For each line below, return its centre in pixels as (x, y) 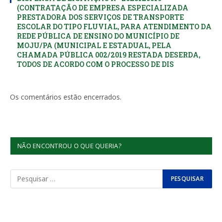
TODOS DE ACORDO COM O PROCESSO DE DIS (95, 64)
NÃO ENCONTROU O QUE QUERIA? (70, 145)
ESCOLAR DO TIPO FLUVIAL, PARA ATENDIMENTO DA (114, 26)
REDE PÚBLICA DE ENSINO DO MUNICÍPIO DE (98, 36)
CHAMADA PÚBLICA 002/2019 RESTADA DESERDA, (109, 55)
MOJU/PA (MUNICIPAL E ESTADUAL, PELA (94, 45)
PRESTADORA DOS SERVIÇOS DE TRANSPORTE (100, 17)
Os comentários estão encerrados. (66, 97)
